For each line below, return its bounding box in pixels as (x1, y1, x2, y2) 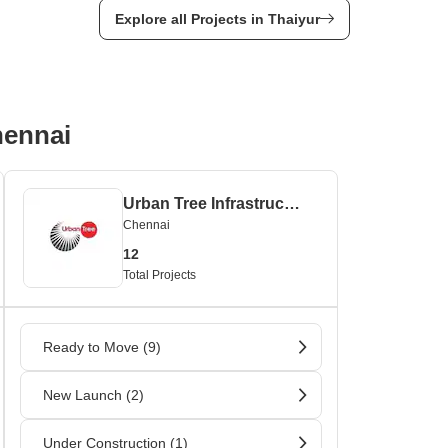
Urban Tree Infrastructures (284, 195, 300, 212)
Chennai (123, 218, 170, 232)
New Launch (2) (43, 387, 144, 403)
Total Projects (123, 268, 196, 282)
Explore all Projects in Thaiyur (114, 11, 320, 27)
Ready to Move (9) (43, 339, 161, 355)
